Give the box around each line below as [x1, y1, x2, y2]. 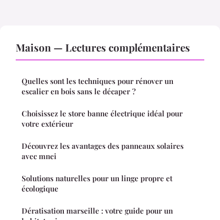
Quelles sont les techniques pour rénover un [22, 76, 173, 86]
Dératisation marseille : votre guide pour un [22, 206, 173, 216]
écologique [22, 184, 58, 194]
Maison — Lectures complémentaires [16, 40, 190, 55]
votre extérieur [22, 119, 73, 129]
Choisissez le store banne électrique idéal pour [22, 109, 183, 119]
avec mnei [22, 151, 56, 162]
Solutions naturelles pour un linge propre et [22, 173, 172, 184]
